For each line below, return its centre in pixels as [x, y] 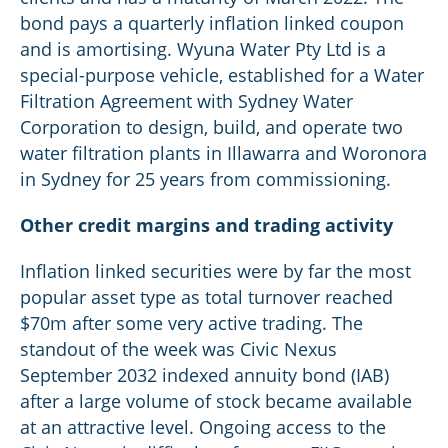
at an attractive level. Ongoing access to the [203, 427]
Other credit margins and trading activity [206, 225]
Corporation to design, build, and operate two [211, 127]
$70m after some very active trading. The [191, 323]
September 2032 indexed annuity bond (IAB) [204, 375]
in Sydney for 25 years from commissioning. [205, 179]
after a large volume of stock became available [216, 401]
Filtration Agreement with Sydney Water [186, 101]
